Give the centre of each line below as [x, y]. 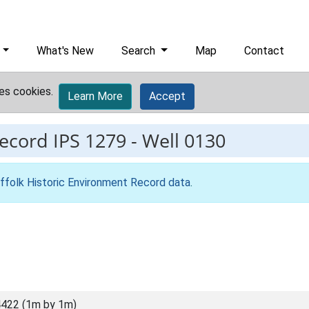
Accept [167, 96]
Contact [265, 51]
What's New [66, 51]
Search [140, 51]
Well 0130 [184, 140]
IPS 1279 [90, 140]
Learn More [95, 96]
